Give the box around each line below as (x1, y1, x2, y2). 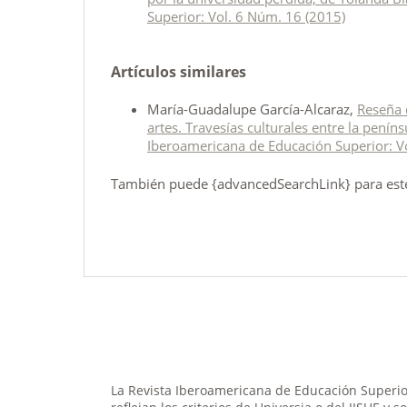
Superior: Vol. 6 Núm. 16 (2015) (147, 6, 345, 25)
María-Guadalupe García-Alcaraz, (147, 99, 357, 118)
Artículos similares (111, 61, 246, 82)
